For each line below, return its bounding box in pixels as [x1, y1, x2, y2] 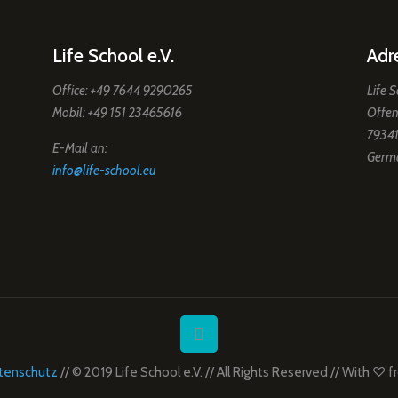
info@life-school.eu [52, 163, 156, 179]
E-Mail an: [52, 140, 108, 157]
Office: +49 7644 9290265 [52, 83, 194, 99]
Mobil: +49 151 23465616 [52, 105, 183, 122]
